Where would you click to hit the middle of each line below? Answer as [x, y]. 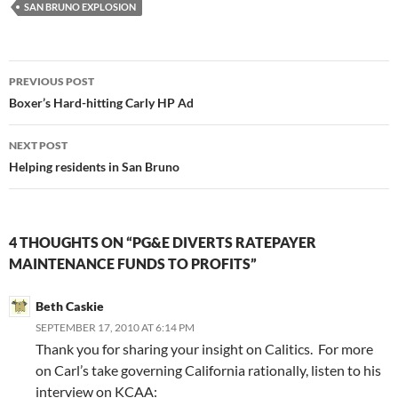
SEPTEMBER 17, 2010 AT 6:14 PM [115, 328]
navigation [63, 106]
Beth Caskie [70, 306]
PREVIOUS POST [52, 82]
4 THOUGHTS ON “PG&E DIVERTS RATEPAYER [163, 243]
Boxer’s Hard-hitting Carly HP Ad [101, 103]
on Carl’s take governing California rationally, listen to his [208, 370]
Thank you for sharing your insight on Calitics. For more [204, 349]
